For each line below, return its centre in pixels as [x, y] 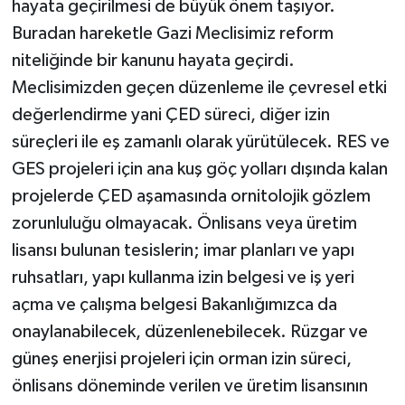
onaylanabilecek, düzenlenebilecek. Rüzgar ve [189, 331]
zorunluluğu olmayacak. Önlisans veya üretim [184, 223]
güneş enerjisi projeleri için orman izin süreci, [181, 358]
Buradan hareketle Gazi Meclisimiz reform [172, 33]
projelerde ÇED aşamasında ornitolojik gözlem [191, 196]
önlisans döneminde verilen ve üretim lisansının [189, 386]
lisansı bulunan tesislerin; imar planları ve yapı [183, 250]
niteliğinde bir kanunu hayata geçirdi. [153, 60]
